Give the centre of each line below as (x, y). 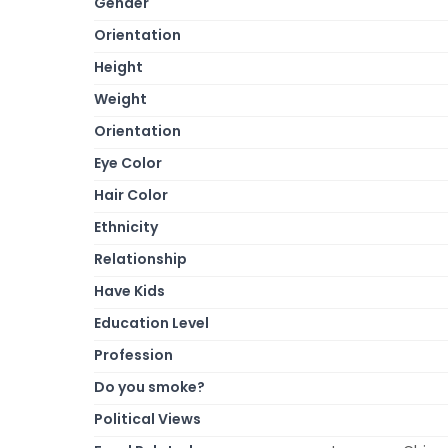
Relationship (140, 258)
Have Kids (129, 290)
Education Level (151, 322)
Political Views (147, 418)
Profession (133, 354)
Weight (120, 98)
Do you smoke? (149, 386)
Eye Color (128, 162)
